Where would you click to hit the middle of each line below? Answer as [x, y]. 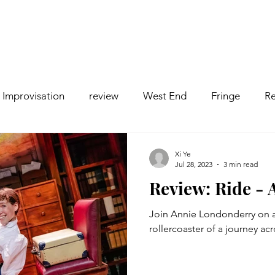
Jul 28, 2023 [194, 164]
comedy [30, 145]
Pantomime [153, 145]
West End [165, 95]
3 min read [241, 164]
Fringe [226, 95]
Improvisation [33, 95]
